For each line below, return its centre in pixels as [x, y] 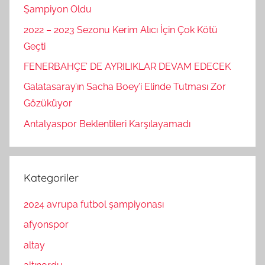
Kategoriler [51, 177]
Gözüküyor [48, 104]
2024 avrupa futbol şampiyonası [94, 205]
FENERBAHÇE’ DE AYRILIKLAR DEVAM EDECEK [127, 67]
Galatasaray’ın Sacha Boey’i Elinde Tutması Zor [125, 87]
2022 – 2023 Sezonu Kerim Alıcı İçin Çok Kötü [121, 30]
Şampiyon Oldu [58, 9]
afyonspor [46, 225]
